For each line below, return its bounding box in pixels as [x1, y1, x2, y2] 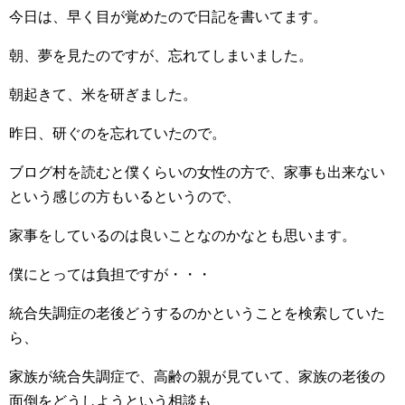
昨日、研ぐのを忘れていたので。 [9, 126, 226, 142]
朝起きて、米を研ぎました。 [9, 87, 197, 103]
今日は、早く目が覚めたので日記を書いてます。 [9, 9, 327, 25]
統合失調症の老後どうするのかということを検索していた [9, 306, 385, 322]
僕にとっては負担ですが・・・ [9, 267, 212, 283]
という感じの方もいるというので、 [9, 189, 240, 205]
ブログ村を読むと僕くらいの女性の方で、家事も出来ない [9, 165, 385, 181]
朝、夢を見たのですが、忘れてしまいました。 [9, 48, 313, 64]
